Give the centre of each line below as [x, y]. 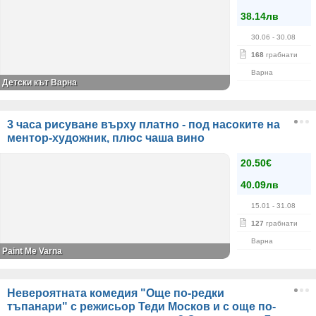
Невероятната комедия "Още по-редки [116, 293]
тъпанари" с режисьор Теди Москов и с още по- [141, 306]
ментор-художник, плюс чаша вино [106, 138]
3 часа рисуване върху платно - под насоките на [144, 124]
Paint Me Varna [32, 251]
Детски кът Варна [39, 83]
